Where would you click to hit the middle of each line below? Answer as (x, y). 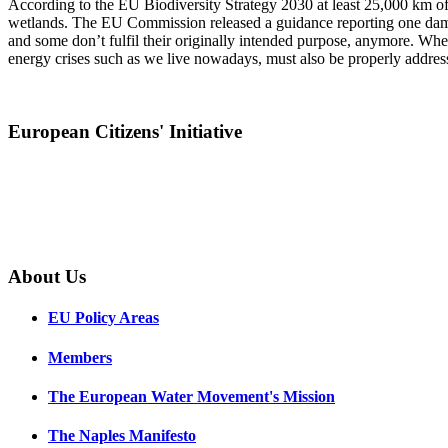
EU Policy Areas (103, 318)
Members (80, 357)
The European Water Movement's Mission (191, 396)
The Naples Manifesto (122, 436)
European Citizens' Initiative (125, 131)
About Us (47, 276)
